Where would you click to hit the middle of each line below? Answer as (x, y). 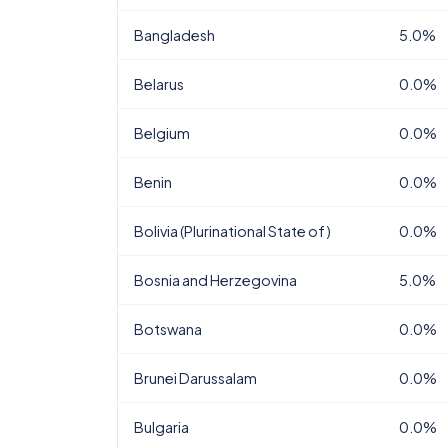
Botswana (168, 329)
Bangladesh (174, 35)
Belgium (162, 133)
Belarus (159, 84)
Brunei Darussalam (195, 378)
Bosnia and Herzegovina (215, 280)
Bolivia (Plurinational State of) (232, 231)
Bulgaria (161, 427)
